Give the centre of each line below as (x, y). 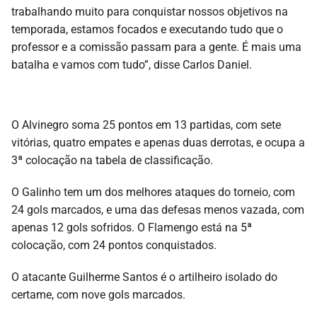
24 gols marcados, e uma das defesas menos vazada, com (158, 209)
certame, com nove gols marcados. (98, 294)
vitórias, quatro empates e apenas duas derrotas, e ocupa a (158, 142)
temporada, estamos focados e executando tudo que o (147, 29)
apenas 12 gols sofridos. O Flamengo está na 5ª (132, 227)
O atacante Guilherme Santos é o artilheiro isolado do (144, 277)
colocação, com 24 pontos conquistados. (114, 245)
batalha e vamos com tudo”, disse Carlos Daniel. (132, 64)
